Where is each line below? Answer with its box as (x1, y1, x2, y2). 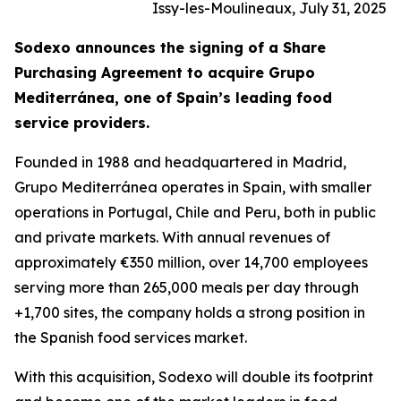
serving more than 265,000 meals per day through (14, 278, 359, 296)
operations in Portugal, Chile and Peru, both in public (14, 203, 376, 221)
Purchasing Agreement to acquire (14, 64, 269, 81)
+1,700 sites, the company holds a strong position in (14, 303, 365, 321)
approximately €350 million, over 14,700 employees (14, 253, 368, 271)
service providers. (14, 114, 149, 132)
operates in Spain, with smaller (161, 178, 371, 196)
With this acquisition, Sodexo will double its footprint (14, 368, 373, 386)
